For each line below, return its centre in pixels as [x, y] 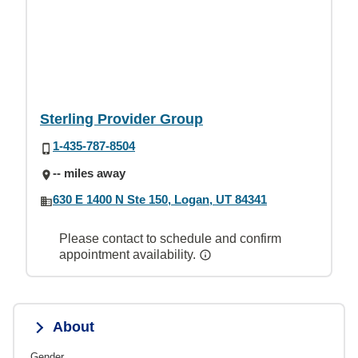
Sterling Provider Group [121, 119]
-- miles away [89, 173]
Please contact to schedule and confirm [170, 239]
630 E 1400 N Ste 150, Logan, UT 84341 [160, 199]
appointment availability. [129, 255]
